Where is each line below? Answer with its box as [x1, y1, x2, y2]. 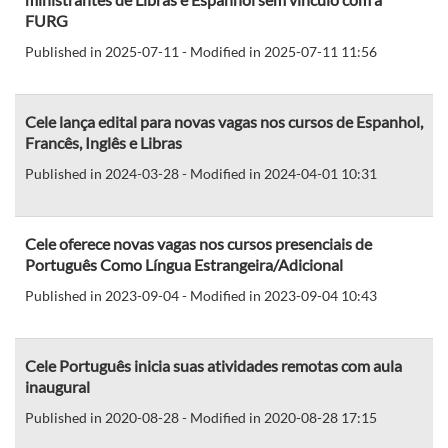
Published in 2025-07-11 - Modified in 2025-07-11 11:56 [25, 42, 377, 60]
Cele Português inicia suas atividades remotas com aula [25, 355, 402, 375]
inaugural [25, 376, 90, 396]
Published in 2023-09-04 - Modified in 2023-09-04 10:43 [25, 286, 377, 304]
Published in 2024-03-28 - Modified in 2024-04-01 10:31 [25, 164, 377, 182]
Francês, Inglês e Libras [25, 132, 182, 152]
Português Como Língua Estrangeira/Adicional [25, 254, 343, 274]
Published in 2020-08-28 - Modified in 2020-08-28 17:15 [25, 408, 377, 426]
